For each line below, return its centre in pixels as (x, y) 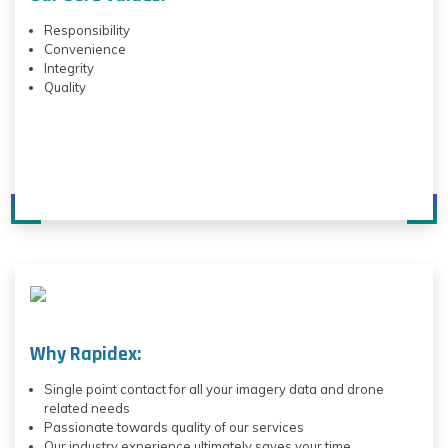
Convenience (85, 49)
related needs (87, 408)
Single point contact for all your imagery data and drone (214, 389)
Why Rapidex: (85, 354)
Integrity (69, 68)
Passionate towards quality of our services (174, 427)
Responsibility (87, 30)
